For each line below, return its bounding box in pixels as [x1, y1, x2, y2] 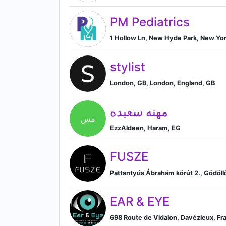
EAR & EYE [110, 194, 169, 209]
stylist [110, 59, 145, 74]
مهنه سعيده [110, 104, 168, 119]
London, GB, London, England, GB [110, 79, 215, 87]
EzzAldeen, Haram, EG [110, 124, 181, 132]
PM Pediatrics [110, 14, 190, 29]
